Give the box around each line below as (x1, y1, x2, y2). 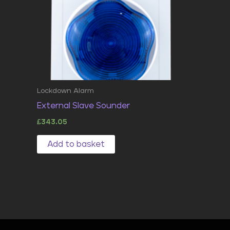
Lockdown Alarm (37, 87, 94, 94)
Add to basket (47, 140, 105, 148)
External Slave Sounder (37, 102, 130, 110)
